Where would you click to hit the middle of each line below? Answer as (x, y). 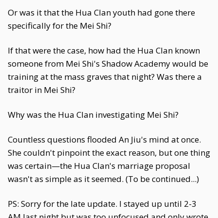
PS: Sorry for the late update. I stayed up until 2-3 (102, 204)
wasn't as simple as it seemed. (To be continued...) (103, 179)
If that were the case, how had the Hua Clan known (104, 50)
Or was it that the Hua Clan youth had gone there (101, 12)
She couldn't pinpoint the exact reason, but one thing (109, 153)
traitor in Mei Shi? (42, 90)
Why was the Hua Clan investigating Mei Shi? (93, 115)
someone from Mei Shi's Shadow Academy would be (108, 64)
